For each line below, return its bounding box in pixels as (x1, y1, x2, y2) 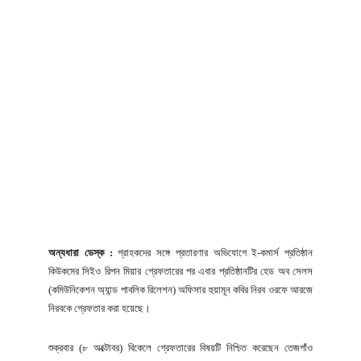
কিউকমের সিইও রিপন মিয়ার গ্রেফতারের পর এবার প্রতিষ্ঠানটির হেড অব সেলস (48, 264, 313, 277)
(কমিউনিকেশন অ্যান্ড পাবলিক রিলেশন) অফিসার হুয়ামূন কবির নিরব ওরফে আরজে (48, 283, 313, 296)
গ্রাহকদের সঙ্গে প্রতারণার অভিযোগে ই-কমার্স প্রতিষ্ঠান (112, 246, 313, 259)
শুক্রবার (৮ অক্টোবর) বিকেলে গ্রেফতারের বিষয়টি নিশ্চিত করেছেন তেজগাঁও (48, 341, 313, 354)
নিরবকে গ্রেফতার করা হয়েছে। (48, 301, 151, 314)
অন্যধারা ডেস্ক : (48, 246, 113, 259)
